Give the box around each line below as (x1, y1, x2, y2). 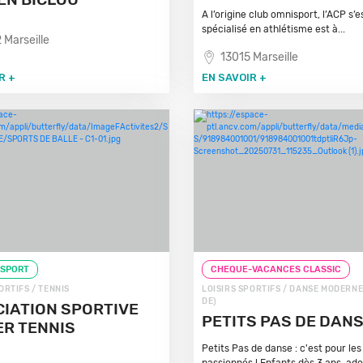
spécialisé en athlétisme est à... (201, 23, 345, 35)
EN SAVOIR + (201, 71, 267, 83)
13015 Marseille (220, 50, 298, 64)
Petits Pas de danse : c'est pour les (201, 343, 361, 354)
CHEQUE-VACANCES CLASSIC (210, 264, 341, 275)
